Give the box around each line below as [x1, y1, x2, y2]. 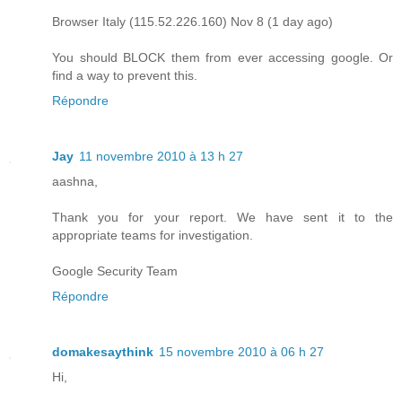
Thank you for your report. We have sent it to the [52, 209, 393, 224]
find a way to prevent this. [52, 67, 197, 83]
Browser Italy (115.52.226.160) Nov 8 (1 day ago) [52, 13, 333, 29]
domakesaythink [52, 344, 153, 359]
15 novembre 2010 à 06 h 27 [159, 344, 324, 359]
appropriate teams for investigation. [52, 227, 253, 242]
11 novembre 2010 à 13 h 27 [79, 148, 243, 163]
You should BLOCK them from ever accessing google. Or [52, 49, 393, 65]
